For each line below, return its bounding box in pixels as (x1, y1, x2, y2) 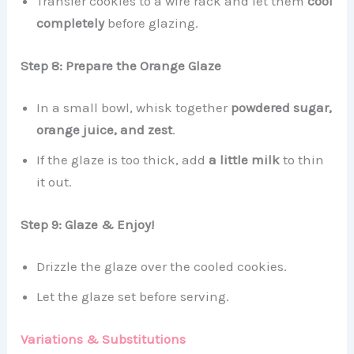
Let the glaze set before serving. (36, 288, 230, 304)
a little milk (209, 152, 281, 168)
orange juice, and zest (36, 122, 173, 137)
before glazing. (104, 15, 199, 31)
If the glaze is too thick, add (36, 152, 209, 168)
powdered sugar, (231, 100, 333, 115)
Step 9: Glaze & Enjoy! (21, 216, 155, 232)
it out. (36, 174, 73, 190)
